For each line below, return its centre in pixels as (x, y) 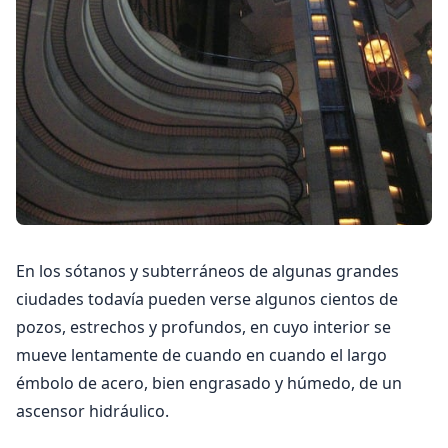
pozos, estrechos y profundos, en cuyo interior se (203, 327)
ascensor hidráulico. (92, 411)
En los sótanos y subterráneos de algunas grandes (207, 271)
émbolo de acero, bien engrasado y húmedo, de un (209, 383)
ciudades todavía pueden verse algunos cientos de (207, 299)
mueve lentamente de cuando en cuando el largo (201, 355)
